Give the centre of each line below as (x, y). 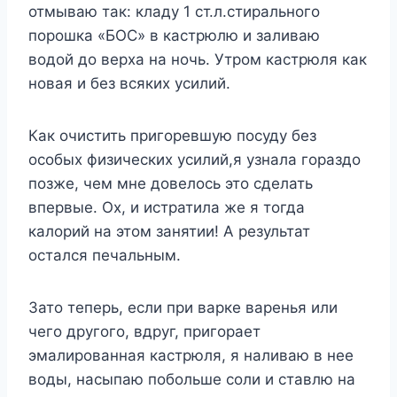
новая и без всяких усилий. (129, 84)
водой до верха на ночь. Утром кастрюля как (198, 60)
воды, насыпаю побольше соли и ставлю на (192, 380)
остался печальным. (105, 256)
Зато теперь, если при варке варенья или (183, 308)
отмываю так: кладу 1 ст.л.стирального (174, 12)
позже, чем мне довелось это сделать (171, 184)
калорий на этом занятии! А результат (169, 232)
